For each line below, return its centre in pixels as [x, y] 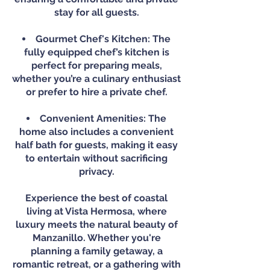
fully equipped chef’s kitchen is [96, 52]
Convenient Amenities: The [103, 118]
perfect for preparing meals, [96, 65]
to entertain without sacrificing [96, 158]
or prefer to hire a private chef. [96, 92]
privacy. [96, 171]
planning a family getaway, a [96, 251]
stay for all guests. [96, 12]
